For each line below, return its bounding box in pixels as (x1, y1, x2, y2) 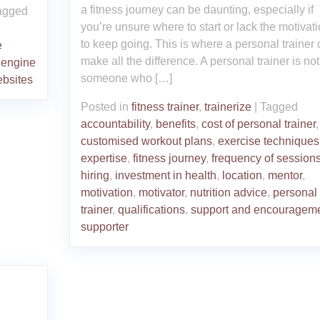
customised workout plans (80, 134, 212, 147)
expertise (80, 151, 127, 164)
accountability (80, 117, 150, 130)
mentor (267, 169, 302, 181)
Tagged (259, 100, 298, 113)
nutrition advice (189, 186, 267, 199)
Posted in (80, 100, 131, 113)
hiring (80, 169, 109, 181)
